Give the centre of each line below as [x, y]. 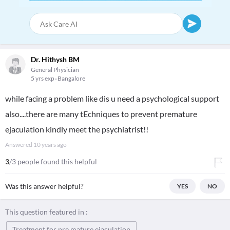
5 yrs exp [43, 78]
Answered [19, 145]
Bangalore [71, 78]
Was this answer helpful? [44, 186]
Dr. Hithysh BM [55, 59]
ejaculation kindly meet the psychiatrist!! [77, 129]
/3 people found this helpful [53, 161]
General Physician [55, 70]
